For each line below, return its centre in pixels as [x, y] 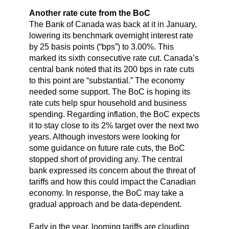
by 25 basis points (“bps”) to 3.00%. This [101, 47]
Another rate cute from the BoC [89, 13]
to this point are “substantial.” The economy [107, 81]
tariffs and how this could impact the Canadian [112, 182]
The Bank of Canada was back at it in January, [113, 25]
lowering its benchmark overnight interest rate [111, 36]
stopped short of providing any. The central [106, 159]
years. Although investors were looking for [104, 137]
